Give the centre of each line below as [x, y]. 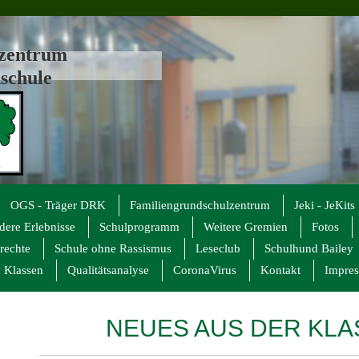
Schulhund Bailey [309, 248]
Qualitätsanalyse [108, 270]
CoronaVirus [205, 270]
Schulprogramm [139, 227]
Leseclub [218, 248]
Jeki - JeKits [325, 205]
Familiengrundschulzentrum [200, 205]
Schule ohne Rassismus [113, 248]
